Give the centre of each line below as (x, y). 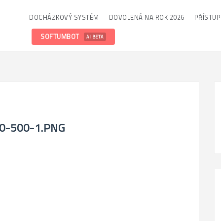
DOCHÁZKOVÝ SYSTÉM (64, 17)
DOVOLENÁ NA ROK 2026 (147, 17)
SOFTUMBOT (61, 37)
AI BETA (95, 37)
